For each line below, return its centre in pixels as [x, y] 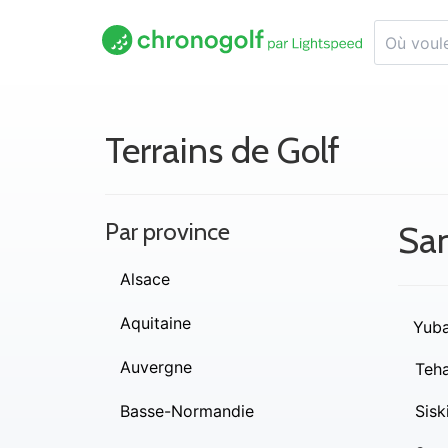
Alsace [145, 279]
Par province [167, 231]
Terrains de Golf [222, 150]
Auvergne [156, 367]
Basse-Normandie [187, 411]
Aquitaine [155, 323]
